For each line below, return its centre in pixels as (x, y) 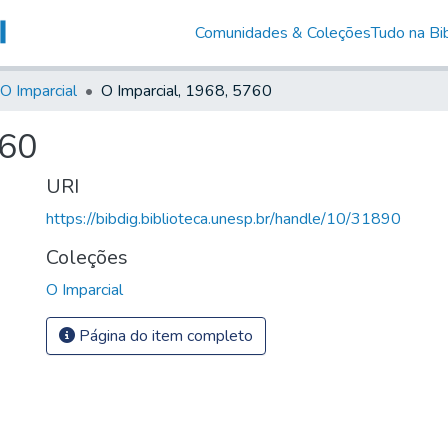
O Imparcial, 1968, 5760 (186, 90)
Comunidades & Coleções (282, 32)
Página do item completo (164, 335)
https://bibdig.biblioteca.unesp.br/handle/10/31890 (223, 218)
